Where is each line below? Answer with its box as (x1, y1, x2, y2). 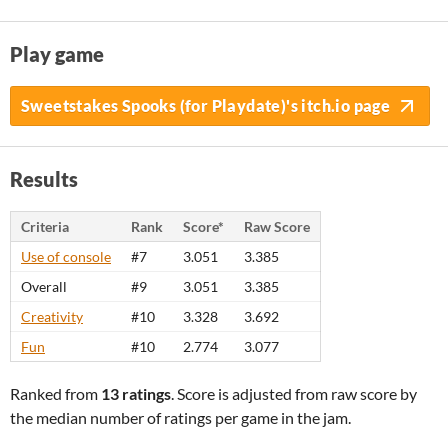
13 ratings (101, 384, 171, 403)
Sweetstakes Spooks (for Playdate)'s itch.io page (21, 96, 391, 115)
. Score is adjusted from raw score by (171, 384, 417, 403)
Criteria (21, 218, 69, 235)
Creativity (21, 308, 83, 325)
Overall (21, 278, 67, 295)
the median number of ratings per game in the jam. (10, 408, 351, 427)
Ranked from (10, 384, 101, 403)
